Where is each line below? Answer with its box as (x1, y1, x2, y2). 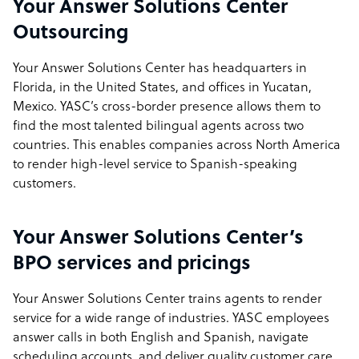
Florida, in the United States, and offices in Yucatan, (13, 81, 312, 95)
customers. (13, 177, 83, 192)
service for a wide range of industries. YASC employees (13, 312, 329, 326)
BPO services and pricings (13, 254, 251, 275)
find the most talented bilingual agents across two (13, 119, 304, 134)
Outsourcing (13, 23, 128, 44)
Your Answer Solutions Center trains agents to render (13, 292, 322, 307)
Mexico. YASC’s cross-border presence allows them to (13, 100, 321, 115)
